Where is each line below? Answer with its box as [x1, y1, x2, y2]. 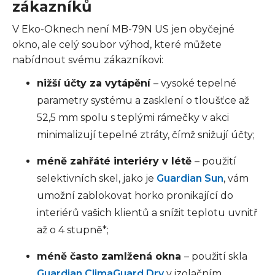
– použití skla [184, 250, 247, 262]
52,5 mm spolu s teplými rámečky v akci [37, 112, 229, 123]
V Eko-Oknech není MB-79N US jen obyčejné [12, 23, 234, 35]
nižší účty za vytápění [37, 77, 153, 89]
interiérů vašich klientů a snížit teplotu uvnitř [37, 207, 257, 219]
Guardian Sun [157, 172, 223, 184]
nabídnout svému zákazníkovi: [12, 54, 163, 66]
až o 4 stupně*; [37, 224, 109, 236]
